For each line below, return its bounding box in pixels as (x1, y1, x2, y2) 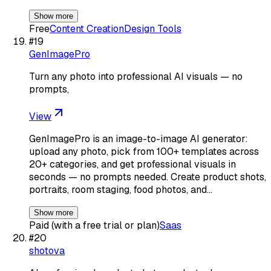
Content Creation (50, 22, 124, 35)
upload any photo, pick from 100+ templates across (29, 145, 259, 158)
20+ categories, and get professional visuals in (29, 157, 236, 171)
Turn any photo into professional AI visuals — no (29, 70, 243, 83)
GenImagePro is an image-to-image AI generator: (29, 132, 248, 145)
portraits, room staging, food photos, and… (29, 183, 212, 196)
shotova (29, 244, 65, 257)
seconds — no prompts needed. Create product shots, (29, 170, 266, 183)
